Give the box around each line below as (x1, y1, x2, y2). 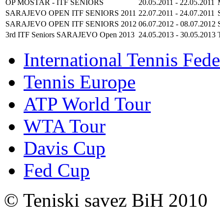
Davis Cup (24, 137, 106, 159)
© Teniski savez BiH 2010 (4, 189, 208, 211)
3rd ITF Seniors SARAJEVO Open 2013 (5, 30, 135, 39)
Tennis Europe (24, 71, 136, 92)
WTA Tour (24, 115, 106, 137)
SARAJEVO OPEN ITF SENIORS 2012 (5, 19, 137, 28)
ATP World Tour (24, 93, 151, 114)
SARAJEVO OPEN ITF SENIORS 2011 (5, 8, 136, 17)
